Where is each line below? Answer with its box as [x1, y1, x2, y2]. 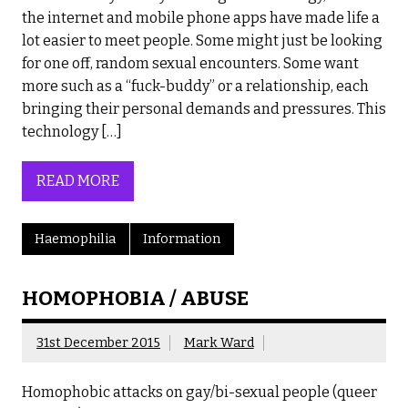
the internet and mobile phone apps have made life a [22, 8, 380, 26]
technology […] [22, 122, 122, 140]
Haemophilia [35, 230, 117, 247]
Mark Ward [183, 335, 254, 351]
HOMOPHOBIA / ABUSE [22, 286, 249, 311]
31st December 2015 [36, 335, 160, 351]
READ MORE [36, 172, 119, 190]
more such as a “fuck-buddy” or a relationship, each [22, 76, 369, 95]
